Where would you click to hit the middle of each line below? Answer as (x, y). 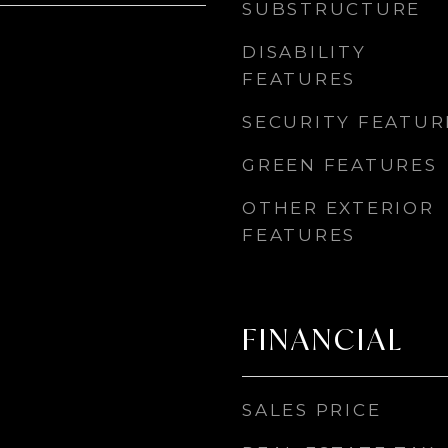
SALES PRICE (312, 410)
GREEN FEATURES (340, 165)
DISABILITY (304, 52)
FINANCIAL (323, 339)
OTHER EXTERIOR (338, 208)
